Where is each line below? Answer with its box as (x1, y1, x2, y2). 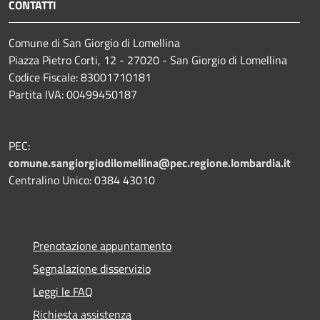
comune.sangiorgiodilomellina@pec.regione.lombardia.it (9, 154, 291, 171)
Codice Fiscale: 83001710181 (9, 68, 151, 86)
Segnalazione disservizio (33, 259, 151, 277)
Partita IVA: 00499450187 (9, 85, 137, 103)
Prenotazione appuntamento (33, 236, 171, 254)
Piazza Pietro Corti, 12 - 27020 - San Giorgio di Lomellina (9, 51, 287, 69)
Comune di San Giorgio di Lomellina (9, 34, 180, 51)
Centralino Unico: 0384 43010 (9, 171, 155, 189)
